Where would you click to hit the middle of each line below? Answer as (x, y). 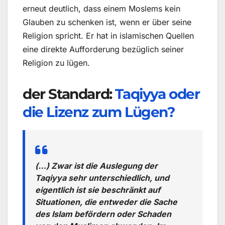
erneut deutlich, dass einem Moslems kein (101, 9)
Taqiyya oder (157, 94)
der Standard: (69, 94)
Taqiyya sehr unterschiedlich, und (102, 178)
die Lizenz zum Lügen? (99, 112)
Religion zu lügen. (56, 63)
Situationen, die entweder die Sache (106, 202)
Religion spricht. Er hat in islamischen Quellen (108, 36)
